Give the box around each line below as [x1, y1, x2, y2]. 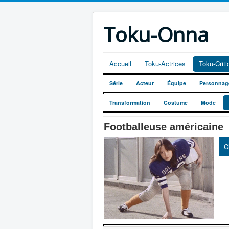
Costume [164, 99, 188, 106]
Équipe [167, 79, 186, 87]
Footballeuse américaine [104, 121, 223, 132]
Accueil [109, 59, 131, 68]
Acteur [136, 79, 154, 87]
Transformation [109, 99, 150, 106]
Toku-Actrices [145, 59, 186, 68]
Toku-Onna [103, 20, 209, 49]
